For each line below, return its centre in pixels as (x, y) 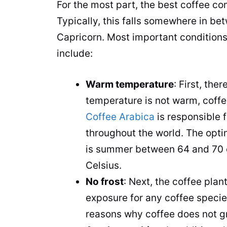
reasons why (116, 214)
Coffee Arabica (120, 117)
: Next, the (148, 181)
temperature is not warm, (144, 100)
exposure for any (125, 198)
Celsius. (105, 165)
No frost (105, 181)
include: (76, 54)
